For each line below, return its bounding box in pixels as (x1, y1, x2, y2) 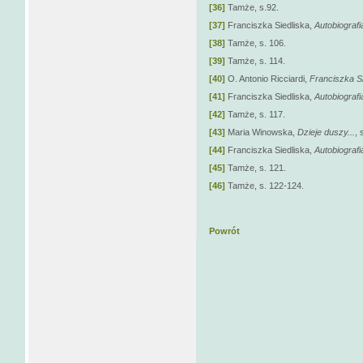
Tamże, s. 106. (225, 37, 286, 48)
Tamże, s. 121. (225, 162, 286, 173)
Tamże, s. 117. (225, 109, 285, 119)
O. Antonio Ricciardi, (225, 73, 310, 83)
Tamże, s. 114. (225, 55, 285, 66)
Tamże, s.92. (225, 2, 279, 12)
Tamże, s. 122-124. (225, 180, 304, 190)
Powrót (209, 225, 240, 236)
